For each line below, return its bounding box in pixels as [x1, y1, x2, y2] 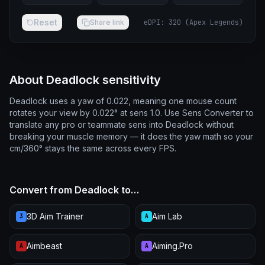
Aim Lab [152, 211, 182, 221]
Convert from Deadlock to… [9, 184, 139, 196]
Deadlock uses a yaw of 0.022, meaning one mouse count [9, 96, 237, 106]
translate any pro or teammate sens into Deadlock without [9, 119, 234, 130]
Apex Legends [189, 18, 239, 27]
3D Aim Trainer [27, 211, 83, 221]
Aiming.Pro [152, 241, 193, 251]
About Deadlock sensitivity [9, 73, 161, 87]
